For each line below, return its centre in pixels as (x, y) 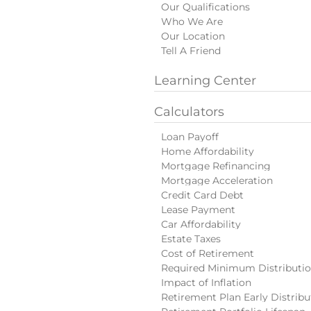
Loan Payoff (190, 137)
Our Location (193, 36)
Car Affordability (201, 224)
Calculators (189, 111)
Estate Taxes (191, 239)
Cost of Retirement (208, 253)
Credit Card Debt (202, 195)
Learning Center (205, 80)
